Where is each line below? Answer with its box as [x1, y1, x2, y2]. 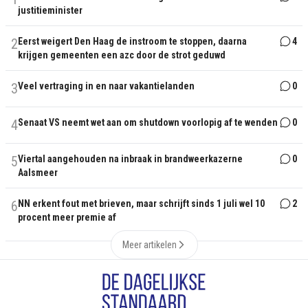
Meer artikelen [122, 239, 177, 250]
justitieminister [18, 4, 82, 16]
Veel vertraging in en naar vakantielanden [18, 80, 195, 91]
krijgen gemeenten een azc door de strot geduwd [18, 49, 225, 60]
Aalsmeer [18, 166, 58, 178]
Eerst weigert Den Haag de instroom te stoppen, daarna [18, 35, 247, 47]
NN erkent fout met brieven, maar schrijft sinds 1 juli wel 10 [18, 197, 265, 209]
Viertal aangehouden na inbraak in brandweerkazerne [18, 153, 243, 164]
